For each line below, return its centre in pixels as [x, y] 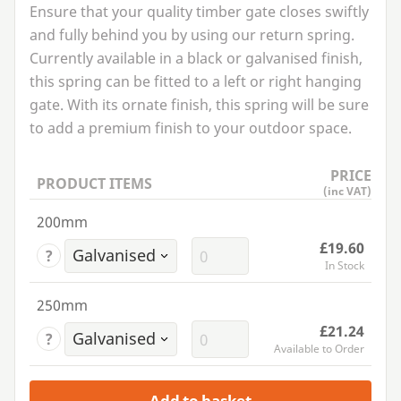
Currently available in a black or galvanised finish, [196, 59]
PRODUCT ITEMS [94, 184]
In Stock [345, 266]
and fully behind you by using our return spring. [192, 35]
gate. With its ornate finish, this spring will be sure [199, 105]
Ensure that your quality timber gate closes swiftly [199, 12]
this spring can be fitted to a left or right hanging [196, 82]
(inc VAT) [347, 192]
